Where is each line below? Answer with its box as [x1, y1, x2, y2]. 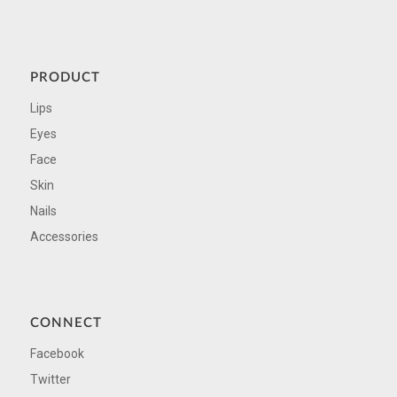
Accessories [29, 230, 98, 244]
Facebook [29, 346, 84, 361]
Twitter [29, 371, 71, 386]
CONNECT [29, 315, 102, 330]
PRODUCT [29, 71, 100, 85]
